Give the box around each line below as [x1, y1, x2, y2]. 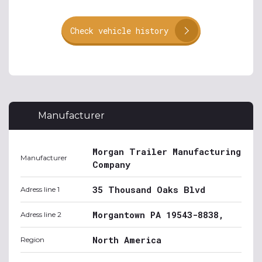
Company [92, 158, 130, 170]
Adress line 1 [20, 185, 60, 194]
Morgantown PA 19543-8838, [92, 209, 224, 220]
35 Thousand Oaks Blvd [92, 184, 205, 195]
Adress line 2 [20, 210, 61, 219]
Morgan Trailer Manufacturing [92, 146, 241, 157]
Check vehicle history [70, 25, 168, 36]
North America [92, 234, 161, 246]
